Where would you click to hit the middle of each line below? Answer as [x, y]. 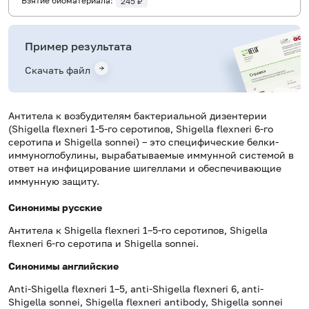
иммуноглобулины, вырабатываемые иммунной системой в [151, 155]
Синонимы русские [55, 208]
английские [90, 266]
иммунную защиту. [54, 181]
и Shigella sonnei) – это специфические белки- [167, 142]
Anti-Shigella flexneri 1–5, [69, 289]
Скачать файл [58, 70]
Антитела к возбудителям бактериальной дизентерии [138, 116]
